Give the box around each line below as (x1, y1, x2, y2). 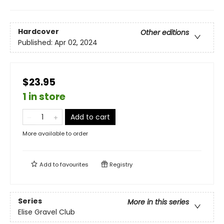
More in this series (127, 197, 189, 207)
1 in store (22, 90, 65, 103)
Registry (108, 160, 132, 168)
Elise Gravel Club (18, 207, 75, 217)
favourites (60, 160, 88, 168)
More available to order (22, 129, 88, 137)
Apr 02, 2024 (54, 37, 97, 48)
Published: (18, 37, 54, 48)
